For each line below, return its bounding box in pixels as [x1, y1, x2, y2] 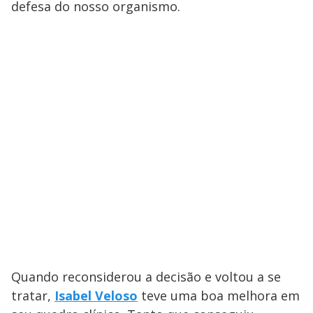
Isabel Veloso [54, 286, 138, 304]
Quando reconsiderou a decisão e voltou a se [11, 268, 281, 285]
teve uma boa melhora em [138, 286, 300, 304]
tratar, [11, 286, 54, 304]
